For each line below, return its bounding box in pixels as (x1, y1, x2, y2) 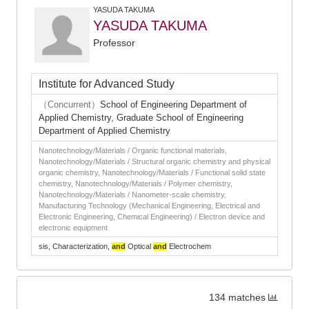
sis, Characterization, (39, 242, 112, 250)
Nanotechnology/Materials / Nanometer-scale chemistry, (39, 190, 226, 199)
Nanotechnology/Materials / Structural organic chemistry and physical (39, 157, 270, 166)
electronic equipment (39, 223, 108, 232)
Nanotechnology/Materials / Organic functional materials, (39, 146, 227, 154)
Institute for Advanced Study (39, 78, 175, 90)
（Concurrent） (39, 99, 100, 110)
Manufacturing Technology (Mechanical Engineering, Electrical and (39, 201, 260, 210)
